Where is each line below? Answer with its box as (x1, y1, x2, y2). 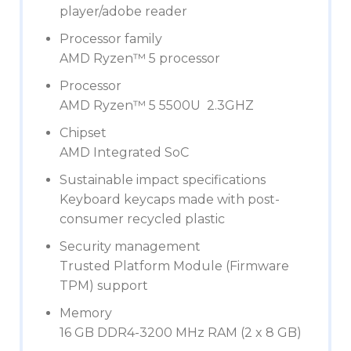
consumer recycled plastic (60, 212, 225, 226)
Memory (60, 306, 112, 320)
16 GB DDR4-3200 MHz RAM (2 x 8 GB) (60, 325, 302, 340)
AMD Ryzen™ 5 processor (60, 51, 220, 66)
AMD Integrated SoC (60, 145, 189, 160)
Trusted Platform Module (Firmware (60, 259, 289, 273)
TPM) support (60, 278, 148, 293)
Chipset (60, 125, 107, 140)
